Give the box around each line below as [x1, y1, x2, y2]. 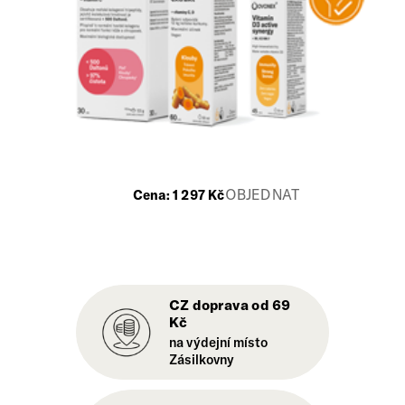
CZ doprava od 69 [169, 296, 291, 315]
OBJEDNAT [224, 185, 300, 204]
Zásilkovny [169, 351, 234, 369]
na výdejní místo [169, 334, 268, 352]
